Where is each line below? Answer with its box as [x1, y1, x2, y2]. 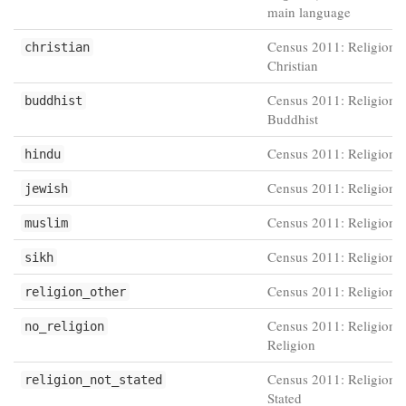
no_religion [24, 319, 104, 333]
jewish [24, 181, 68, 196]
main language [267, 3, 351, 21]
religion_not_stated [24, 372, 162, 387]
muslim [24, 216, 68, 230]
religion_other [24, 285, 126, 299]
